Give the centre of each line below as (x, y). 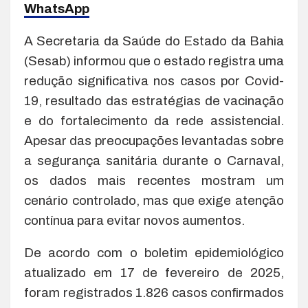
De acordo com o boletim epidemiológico (154, 252)
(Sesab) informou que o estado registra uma (154, 60)
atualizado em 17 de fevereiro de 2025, (154, 272)
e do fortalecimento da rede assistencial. (154, 120)
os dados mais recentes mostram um (154, 180)
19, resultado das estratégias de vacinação (154, 100)
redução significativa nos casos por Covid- (154, 80)
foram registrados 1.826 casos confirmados (154, 292)
